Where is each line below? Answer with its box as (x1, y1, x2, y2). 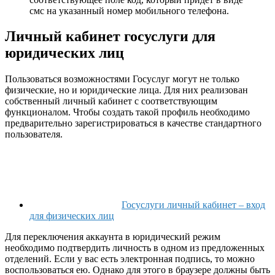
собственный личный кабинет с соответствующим (5, 96, 217, 107)
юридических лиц (5, 45, 124, 61)
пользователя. (5, 129, 63, 140)
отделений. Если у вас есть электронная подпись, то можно (5, 254, 255, 265)
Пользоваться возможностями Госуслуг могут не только (5, 74, 239, 85)
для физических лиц (29, 211, 114, 222)
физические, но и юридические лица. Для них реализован (5, 85, 248, 96)
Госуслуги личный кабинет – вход (122, 199, 265, 211)
